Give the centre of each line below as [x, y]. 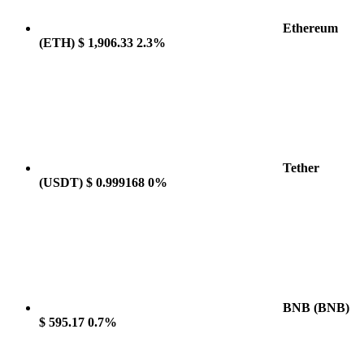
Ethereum [310, 28]
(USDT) [61, 182]
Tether [301, 168]
